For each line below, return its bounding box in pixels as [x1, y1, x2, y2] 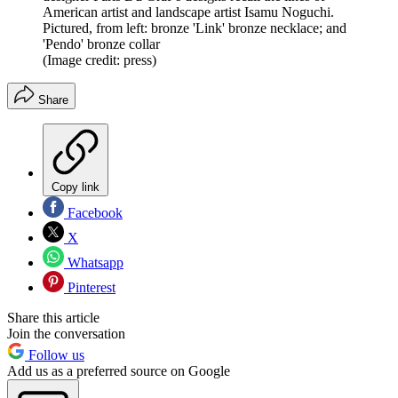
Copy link [52, 180, 99, 195]
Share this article [7, 310, 99, 326]
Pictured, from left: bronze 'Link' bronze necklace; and [43, 20, 346, 36]
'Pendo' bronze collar [43, 36, 160, 52]
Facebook [64, 205, 123, 221]
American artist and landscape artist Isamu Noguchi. [43, 4, 334, 20]
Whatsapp [64, 255, 123, 271]
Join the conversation [7, 326, 125, 342]
